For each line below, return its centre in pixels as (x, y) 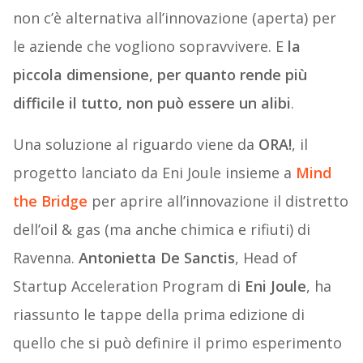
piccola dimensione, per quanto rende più (160, 75)
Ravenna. (45, 258)
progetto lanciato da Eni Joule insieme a (154, 173)
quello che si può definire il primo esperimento (177, 343)
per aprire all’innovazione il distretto (218, 201)
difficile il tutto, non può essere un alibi (152, 103)
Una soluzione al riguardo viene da (135, 145)
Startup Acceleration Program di (128, 286)
